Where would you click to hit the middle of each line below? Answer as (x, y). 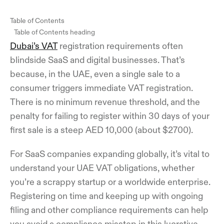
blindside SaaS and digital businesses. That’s (97, 60)
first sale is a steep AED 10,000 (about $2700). (101, 130)
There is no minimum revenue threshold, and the (105, 102)
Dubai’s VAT (34, 46)
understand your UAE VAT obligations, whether (102, 168)
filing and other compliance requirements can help (109, 210)
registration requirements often (120, 46)
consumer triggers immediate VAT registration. (101, 88)
